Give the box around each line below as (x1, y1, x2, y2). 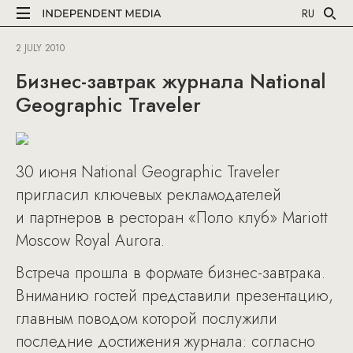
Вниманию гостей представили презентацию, (16, 284, 333, 307)
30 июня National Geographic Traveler (16, 161, 280, 184)
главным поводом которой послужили (16, 307, 277, 330)
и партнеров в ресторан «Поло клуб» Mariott (16, 206, 328, 229)
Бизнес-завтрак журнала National (16, 67, 326, 95)
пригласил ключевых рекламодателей (16, 184, 281, 206)
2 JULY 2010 (16, 41, 65, 55)
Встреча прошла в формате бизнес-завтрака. (16, 262, 325, 284)
